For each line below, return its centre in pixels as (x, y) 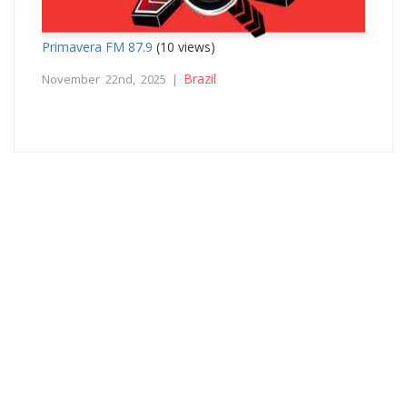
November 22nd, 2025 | (113, 79)
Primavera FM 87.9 (97, 46)
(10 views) (184, 46)
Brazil (200, 78)
